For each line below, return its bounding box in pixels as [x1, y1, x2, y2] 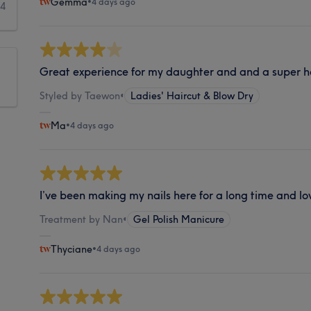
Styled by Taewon [40, 89, 121, 102]
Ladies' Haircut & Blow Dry [131, 89, 254, 102]
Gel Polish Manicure [133, 212, 225, 226]
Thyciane [51, 242, 93, 255]
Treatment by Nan [40, 212, 124, 226]
